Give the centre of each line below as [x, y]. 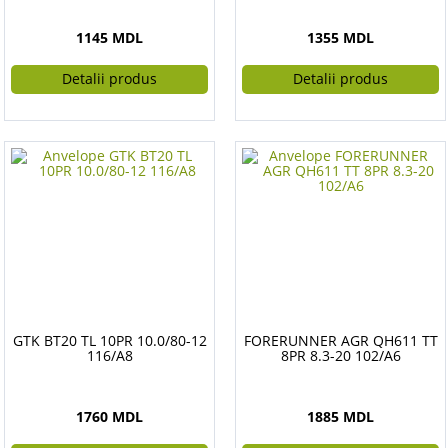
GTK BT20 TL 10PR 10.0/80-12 [109, 340]
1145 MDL [109, 37]
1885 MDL [340, 416]
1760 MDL [109, 416]
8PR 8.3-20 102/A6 [340, 355]
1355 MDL [340, 37]
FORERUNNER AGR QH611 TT [340, 340]
